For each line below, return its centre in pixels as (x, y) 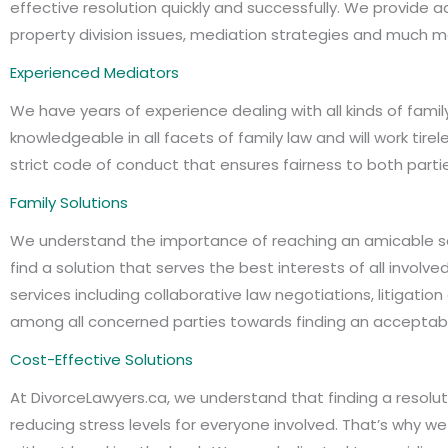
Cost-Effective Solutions (101, 359)
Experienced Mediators (94, 72)
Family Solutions (69, 202)
